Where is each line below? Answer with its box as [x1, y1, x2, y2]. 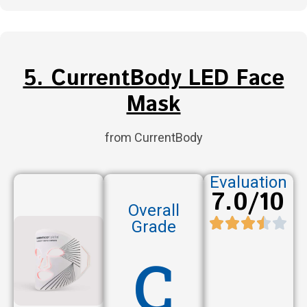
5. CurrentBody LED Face [23, 63, 284, 95]
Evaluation [209, 173, 287, 193]
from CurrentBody [104, 130, 203, 145]
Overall [127, 201, 180, 221]
